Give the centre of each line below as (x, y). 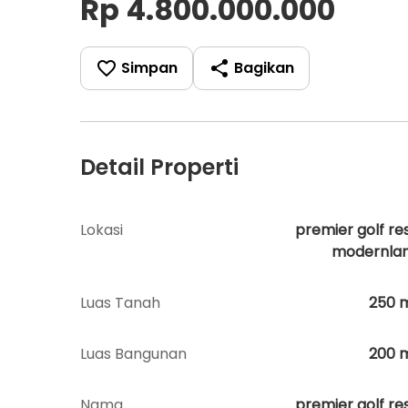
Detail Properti (159, 167)
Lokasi (102, 229)
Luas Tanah (120, 302)
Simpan (149, 68)
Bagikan (264, 68)
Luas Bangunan (133, 353)
